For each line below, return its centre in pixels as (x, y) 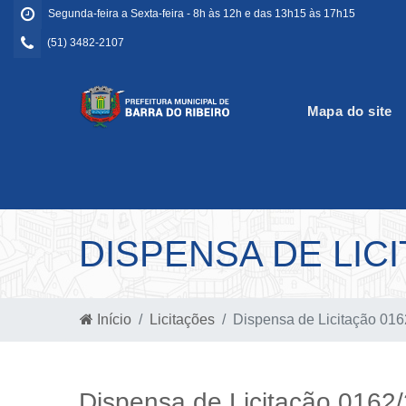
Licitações (182, 319)
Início (112, 319)
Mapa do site (349, 111)
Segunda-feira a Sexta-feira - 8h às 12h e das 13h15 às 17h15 (202, 14)
